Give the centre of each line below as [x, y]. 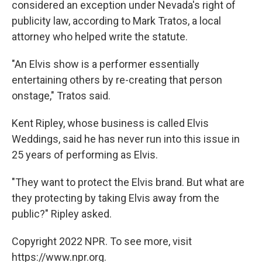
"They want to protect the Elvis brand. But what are [128, 182]
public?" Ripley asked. [62, 214]
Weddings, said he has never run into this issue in [126, 139]
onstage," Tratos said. [61, 96]
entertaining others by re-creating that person [117, 80]
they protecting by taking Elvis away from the [116, 198]
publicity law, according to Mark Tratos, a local [116, 21]
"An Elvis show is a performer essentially [106, 64]
